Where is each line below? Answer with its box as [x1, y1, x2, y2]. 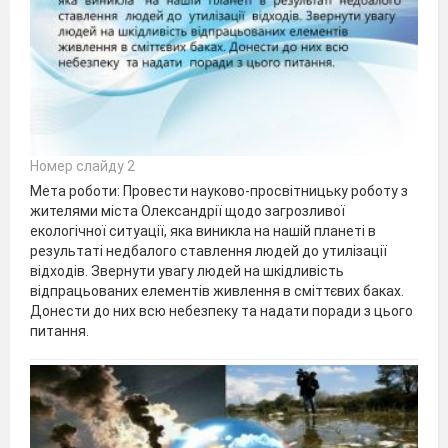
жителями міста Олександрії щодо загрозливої [30, 203, 345, 220]
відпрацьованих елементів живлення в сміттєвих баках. [30, 283, 404, 300]
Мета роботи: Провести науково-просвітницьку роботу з [30, 183, 408, 200]
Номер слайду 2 [30, 158, 135, 175]
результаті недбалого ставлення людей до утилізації [30, 243, 387, 260]
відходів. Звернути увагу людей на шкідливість [30, 263, 344, 280]
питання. [30, 323, 89, 340]
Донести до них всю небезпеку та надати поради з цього [30, 303, 413, 320]
